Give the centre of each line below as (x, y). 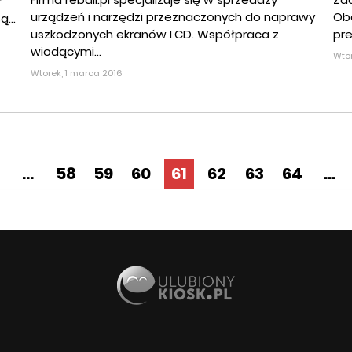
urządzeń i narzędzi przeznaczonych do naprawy (173, 17)
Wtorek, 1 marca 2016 (77, 73)
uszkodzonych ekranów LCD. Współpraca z (155, 35)
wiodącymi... (66, 52)
